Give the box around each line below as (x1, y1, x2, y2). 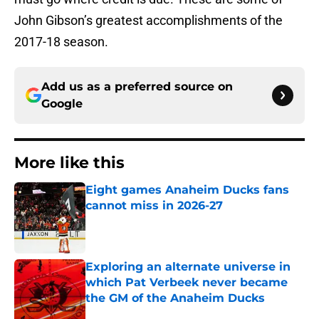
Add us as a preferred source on (41, 80, 233, 94)
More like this (14, 153, 125, 173)
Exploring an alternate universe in (85, 260, 291, 274)
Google (41, 97, 83, 111)
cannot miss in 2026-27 (85, 199, 223, 213)
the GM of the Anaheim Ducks (85, 291, 265, 305)
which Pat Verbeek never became (85, 276, 288, 290)
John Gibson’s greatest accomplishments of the (14, 13, 283, 28)
